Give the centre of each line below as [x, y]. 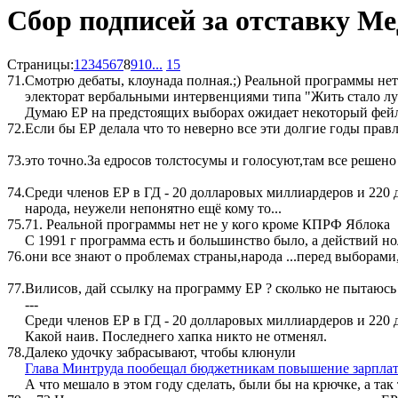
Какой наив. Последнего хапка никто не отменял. [176, 336]
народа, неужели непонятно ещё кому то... [153, 208]
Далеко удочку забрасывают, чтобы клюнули [160, 352]
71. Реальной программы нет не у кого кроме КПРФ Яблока [207, 224]
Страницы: [40, 64]
